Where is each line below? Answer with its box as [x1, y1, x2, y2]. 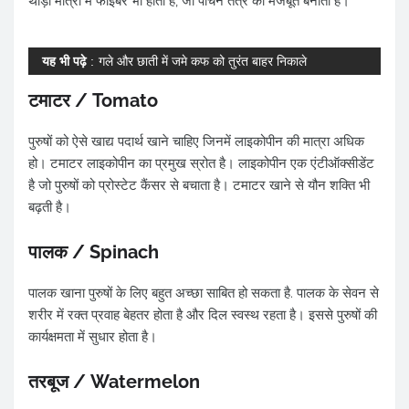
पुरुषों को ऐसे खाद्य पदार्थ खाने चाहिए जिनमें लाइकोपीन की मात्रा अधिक [28, 133, 364, 151]
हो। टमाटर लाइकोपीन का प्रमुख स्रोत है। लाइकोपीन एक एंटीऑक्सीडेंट [28, 155, 374, 173]
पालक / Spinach [28, 241, 159, 264]
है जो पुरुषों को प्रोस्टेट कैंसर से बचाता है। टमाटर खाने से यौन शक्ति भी [28, 177, 370, 194]
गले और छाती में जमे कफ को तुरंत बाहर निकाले [99, 54, 307, 69]
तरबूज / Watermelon [28, 371, 200, 393]
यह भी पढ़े [42, 54, 87, 69]
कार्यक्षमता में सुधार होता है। [28, 329, 157, 346]
